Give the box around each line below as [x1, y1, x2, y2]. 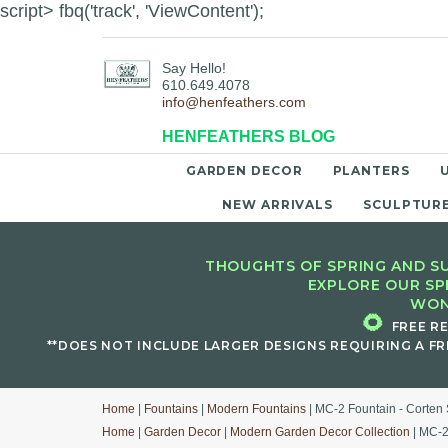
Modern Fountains [207, 402, 306, 416]
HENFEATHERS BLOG [162, 128, 335, 146]
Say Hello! [162, 60, 226, 77]
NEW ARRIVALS [222, 197, 334, 212]
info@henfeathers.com [162, 94, 306, 111]
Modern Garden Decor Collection [230, 425, 410, 439]
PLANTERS [332, 163, 410, 178]
